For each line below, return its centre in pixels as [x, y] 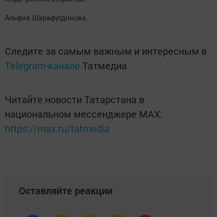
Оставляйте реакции [66, 191]
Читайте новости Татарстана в [75, 100]
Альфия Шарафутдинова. [47, 19]
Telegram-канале [42, 66]
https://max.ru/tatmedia [57, 129]
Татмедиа [105, 66]
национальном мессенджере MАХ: [84, 114]
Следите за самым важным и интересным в [106, 51]
